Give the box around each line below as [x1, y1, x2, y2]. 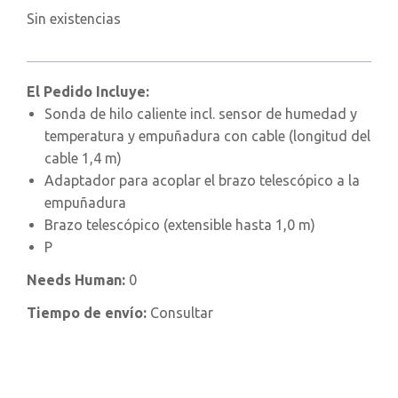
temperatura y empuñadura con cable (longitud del [44, 128, 370, 145]
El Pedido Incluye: [27, 84, 149, 100]
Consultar [150, 305, 213, 322]
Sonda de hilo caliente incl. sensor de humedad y [44, 106, 357, 123]
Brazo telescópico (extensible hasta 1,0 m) [44, 217, 315, 234]
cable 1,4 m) [44, 150, 122, 167]
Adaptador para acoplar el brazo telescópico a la [44, 172, 360, 189]
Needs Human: [27, 272, 129, 289]
